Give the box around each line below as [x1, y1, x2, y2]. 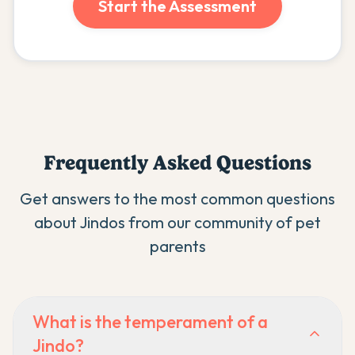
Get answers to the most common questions [20, 189, 335, 208]
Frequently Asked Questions [44, 151, 311, 174]
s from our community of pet [118, 212, 321, 232]
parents [149, 236, 206, 256]
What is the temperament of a [32, 311, 268, 333]
